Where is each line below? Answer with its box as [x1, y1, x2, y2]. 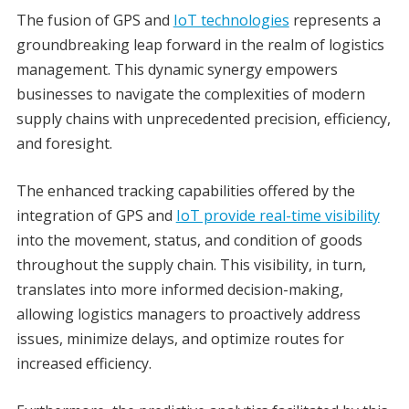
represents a [288, 10, 381, 31]
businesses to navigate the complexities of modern [16, 84, 365, 105]
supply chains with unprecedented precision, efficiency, [16, 109, 391, 130]
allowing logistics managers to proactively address [16, 304, 361, 325]
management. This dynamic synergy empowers [16, 59, 338, 80]
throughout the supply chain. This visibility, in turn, [16, 255, 366, 276]
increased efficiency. [16, 353, 152, 374]
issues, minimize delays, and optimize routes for [16, 329, 344, 350]
